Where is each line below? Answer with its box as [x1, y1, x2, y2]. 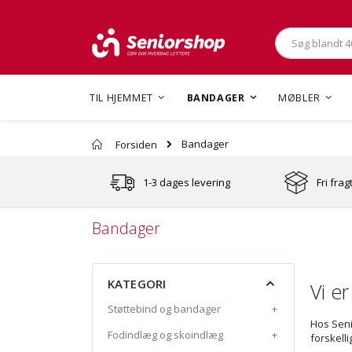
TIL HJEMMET [90, 91, 153, 105]
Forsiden [115, 137, 157, 152]
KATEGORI [108, 276, 167, 292]
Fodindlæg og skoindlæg [108, 328, 223, 343]
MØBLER [278, 91, 321, 105]
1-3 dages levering [142, 174, 230, 189]
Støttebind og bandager [108, 302, 221, 317]
